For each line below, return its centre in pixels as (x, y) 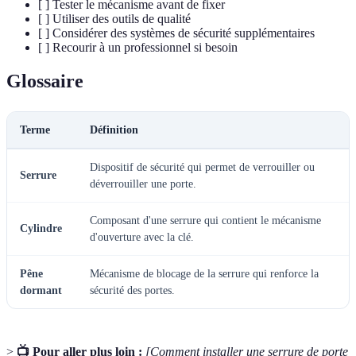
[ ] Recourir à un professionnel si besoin (138, 47)
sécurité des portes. (132, 290)
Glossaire (45, 81)
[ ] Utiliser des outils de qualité (114, 18)
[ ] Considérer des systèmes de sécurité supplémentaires (176, 33)
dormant (41, 290)
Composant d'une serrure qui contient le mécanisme (205, 220)
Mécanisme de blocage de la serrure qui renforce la (204, 273)
